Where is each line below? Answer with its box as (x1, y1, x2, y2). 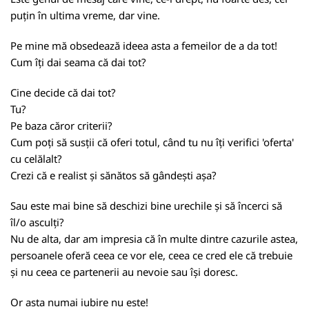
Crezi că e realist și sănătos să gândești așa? (10, 168, 217, 182)
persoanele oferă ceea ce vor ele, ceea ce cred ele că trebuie (10, 248, 292, 262)
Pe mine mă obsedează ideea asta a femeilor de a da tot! (10, 39, 277, 52)
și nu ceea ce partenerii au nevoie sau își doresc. (10, 265, 238, 279)
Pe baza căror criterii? (10, 119, 112, 132)
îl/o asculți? (10, 215, 64, 229)
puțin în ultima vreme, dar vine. (10, 8, 160, 22)
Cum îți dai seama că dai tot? (10, 55, 146, 69)
